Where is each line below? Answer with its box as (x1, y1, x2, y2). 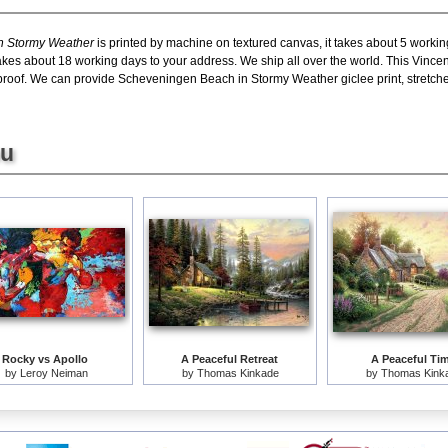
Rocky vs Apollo (2, 352, 88, 365)
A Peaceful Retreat (180, 352, 278, 365)
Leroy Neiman (19, 366, 88, 379)
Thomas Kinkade (196, 366, 279, 379)
